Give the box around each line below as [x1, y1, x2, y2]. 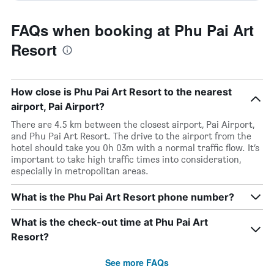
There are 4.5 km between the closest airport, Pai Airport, [11, 119, 254, 130]
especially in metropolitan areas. [11, 165, 149, 177]
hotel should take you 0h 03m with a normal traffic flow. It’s [11, 142, 259, 154]
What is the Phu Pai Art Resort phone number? [11, 191, 234, 203]
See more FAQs [105, 256, 169, 268]
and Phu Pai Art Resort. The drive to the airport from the [11, 130, 251, 142]
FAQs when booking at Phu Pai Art [11, 20, 254, 40]
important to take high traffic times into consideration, [11, 154, 241, 165]
